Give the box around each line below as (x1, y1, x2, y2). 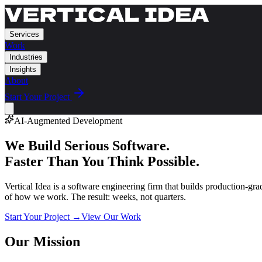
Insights (9, 65, 36, 74)
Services (9, 30, 39, 39)
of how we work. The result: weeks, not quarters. (5, 191, 186, 202)
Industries (9, 53, 43, 61)
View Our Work (81, 211, 141, 222)
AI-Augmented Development (14, 116, 122, 126)
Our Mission (5, 233, 80, 249)
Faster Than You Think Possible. (5, 153, 199, 169)
